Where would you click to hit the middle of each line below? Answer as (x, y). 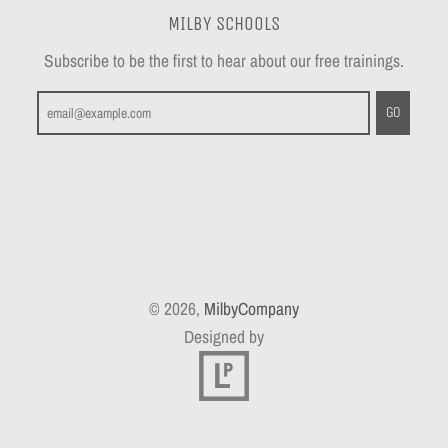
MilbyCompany (251, 308)
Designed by (224, 336)
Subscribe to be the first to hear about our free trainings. (223, 60)
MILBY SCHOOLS (223, 24)
